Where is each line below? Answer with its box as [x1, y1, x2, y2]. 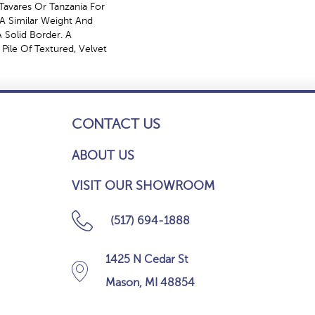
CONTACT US [72, 116, 160, 132]
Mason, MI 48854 [105, 276, 195, 289]
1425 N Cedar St [105, 253, 188, 266]
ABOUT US [72, 148, 134, 162]
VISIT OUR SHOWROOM [72, 179, 214, 193]
